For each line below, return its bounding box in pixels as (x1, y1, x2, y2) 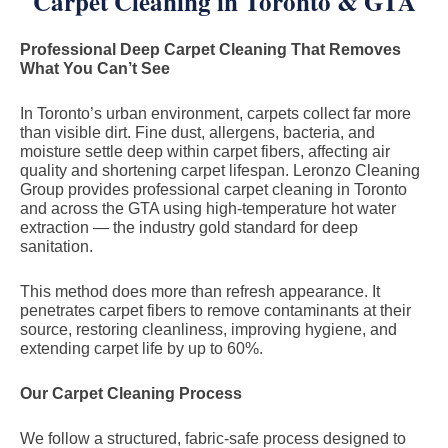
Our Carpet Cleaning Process (20, 385, 242, 402)
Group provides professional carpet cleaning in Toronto (20, 181, 407, 198)
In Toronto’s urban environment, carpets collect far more (20, 105, 411, 122)
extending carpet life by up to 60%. (20, 340, 263, 357)
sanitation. (20, 238, 93, 255)
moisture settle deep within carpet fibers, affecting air (20, 143, 390, 160)
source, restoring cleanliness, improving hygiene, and (20, 321, 397, 338)
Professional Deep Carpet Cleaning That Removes (20, 41, 401, 58)
